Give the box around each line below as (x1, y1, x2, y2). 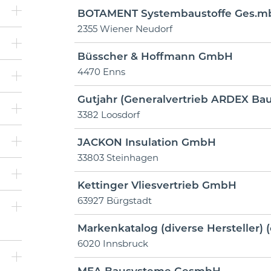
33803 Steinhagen (77, 152, 158, 163)
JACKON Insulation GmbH (77, 136, 216, 148)
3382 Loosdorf (77, 109, 140, 120)
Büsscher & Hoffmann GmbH (77, 50, 233, 62)
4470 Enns (77, 66, 125, 77)
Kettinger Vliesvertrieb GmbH (77, 179, 237, 191)
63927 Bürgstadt (77, 195, 152, 206)
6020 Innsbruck (77, 238, 148, 249)
